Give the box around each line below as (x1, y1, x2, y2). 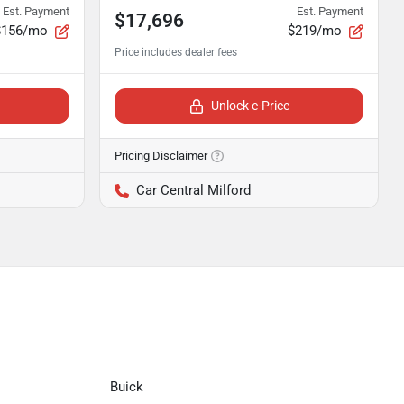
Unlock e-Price (210, 98, 289, 113)
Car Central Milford (136, 182, 251, 198)
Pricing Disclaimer (115, 149, 207, 162)
